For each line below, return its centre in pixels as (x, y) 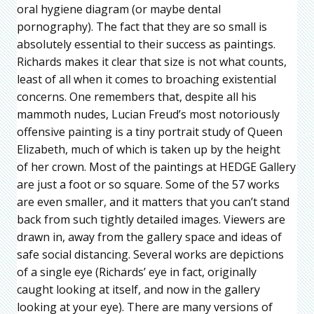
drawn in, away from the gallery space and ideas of (149, 237)
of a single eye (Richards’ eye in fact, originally (137, 272)
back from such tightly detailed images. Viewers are (151, 219)
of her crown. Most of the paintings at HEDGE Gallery (156, 166)
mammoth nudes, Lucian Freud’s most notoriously (148, 114)
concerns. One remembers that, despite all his (137, 96)
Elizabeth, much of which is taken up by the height (149, 149)
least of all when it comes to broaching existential (146, 79)
